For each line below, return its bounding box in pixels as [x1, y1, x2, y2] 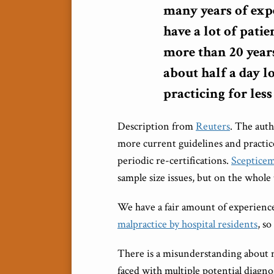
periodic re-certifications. [117, 153, 231, 168]
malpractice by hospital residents [117, 217, 257, 231]
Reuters [196, 119, 230, 133]
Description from [117, 119, 196, 133]
